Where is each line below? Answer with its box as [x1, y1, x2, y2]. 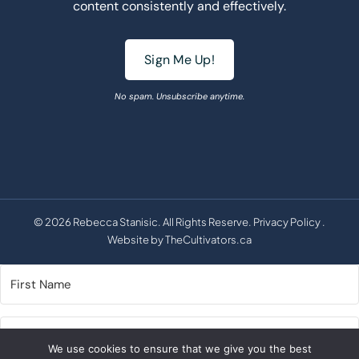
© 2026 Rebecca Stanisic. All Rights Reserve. [34, 215, 253, 228]
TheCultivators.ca [165, 232, 252, 246]
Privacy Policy [253, 215, 321, 228]
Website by [107, 232, 165, 246]
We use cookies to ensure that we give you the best [47, 342, 312, 355]
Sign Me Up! [144, 50, 215, 68]
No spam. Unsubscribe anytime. [115, 90, 244, 102]
